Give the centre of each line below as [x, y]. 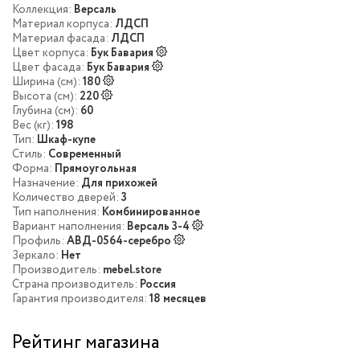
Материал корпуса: [62, 24]
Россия [158, 284]
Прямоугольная [96, 169]
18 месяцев [178, 299]
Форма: [32, 169]
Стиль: [29, 154]
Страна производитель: [75, 284]
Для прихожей [119, 183]
